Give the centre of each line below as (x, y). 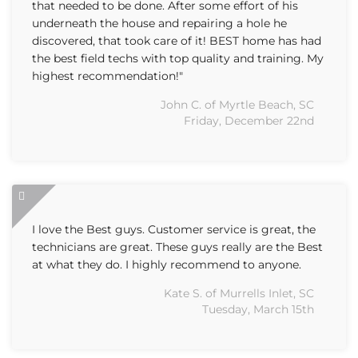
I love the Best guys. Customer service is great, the (174, 229)
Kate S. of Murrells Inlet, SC (239, 293)
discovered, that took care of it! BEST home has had (177, 41)
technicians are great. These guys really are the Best (177, 247)
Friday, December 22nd (249, 121)
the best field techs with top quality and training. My (178, 58)
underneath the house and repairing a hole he (159, 23)
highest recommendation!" (107, 76)
